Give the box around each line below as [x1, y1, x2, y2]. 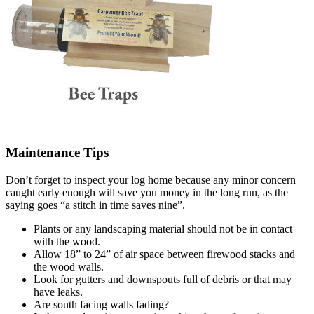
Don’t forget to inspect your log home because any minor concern [6, 173, 296, 186]
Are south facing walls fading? [34, 298, 169, 310]
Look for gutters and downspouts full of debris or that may [34, 273, 292, 285]
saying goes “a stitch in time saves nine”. [6, 198, 185, 211]
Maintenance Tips [6, 145, 109, 161]
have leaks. [34, 285, 83, 298]
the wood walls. [34, 260, 104, 273]
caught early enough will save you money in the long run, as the [6, 186, 288, 198]
